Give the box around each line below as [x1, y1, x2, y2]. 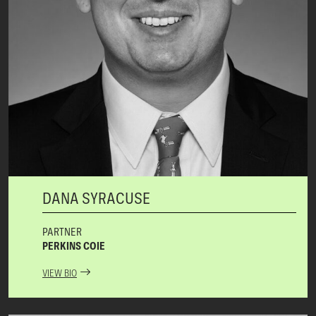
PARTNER [42, 224, 82, 239]
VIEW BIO [42, 267, 77, 280]
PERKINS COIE [42, 238, 105, 253]
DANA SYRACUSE [42, 187, 150, 209]
